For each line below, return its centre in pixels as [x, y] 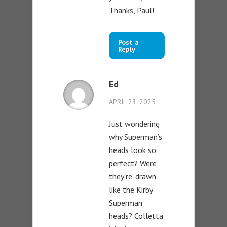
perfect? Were [133, 163]
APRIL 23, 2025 [132, 102]
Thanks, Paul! [131, 10]
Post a [128, 42]
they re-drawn [133, 176]
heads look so [133, 150]
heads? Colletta [136, 216]
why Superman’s [136, 137]
